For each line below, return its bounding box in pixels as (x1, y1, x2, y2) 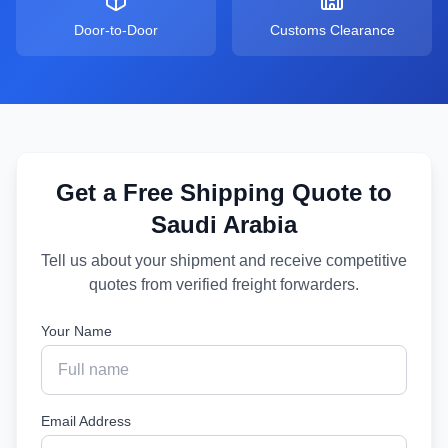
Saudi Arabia (151, 211, 297, 238)
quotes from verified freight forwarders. (89, 276, 359, 293)
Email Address (41, 413, 131, 429)
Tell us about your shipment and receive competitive (41, 252, 407, 269)
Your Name (41, 323, 112, 339)
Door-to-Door (74, 22, 158, 38)
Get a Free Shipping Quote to (56, 179, 392, 206)
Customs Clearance (269, 22, 395, 38)
